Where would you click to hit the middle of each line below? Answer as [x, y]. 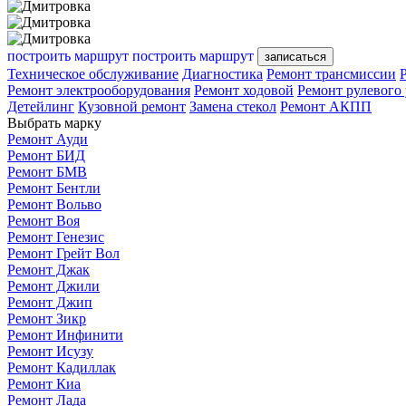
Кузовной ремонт [132, 106]
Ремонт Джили [53, 285]
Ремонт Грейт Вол [63, 253]
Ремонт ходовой [244, 90]
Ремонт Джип [50, 302]
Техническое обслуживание [93, 73]
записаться [295, 56]
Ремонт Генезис [56, 237]
